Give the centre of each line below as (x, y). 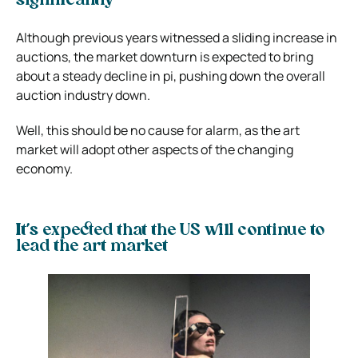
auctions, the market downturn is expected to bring (165, 56)
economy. (44, 168)
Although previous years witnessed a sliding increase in (177, 37)
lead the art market (92, 247)
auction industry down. (83, 95)
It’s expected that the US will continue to (170, 231)
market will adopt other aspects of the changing (155, 149)
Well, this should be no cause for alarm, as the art (158, 130)
